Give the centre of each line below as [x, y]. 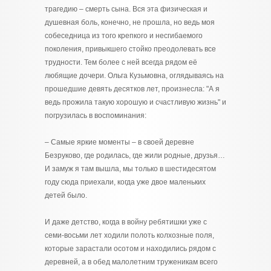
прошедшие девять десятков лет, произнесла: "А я [132, 89]
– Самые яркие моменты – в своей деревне [119, 142]
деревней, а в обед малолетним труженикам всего [131, 262]
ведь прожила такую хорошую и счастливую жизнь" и [135, 102]
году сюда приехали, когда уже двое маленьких [125, 182]
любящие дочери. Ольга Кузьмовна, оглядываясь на [134, 76]
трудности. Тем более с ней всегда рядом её [121, 62]
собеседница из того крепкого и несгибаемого [124, 36]
